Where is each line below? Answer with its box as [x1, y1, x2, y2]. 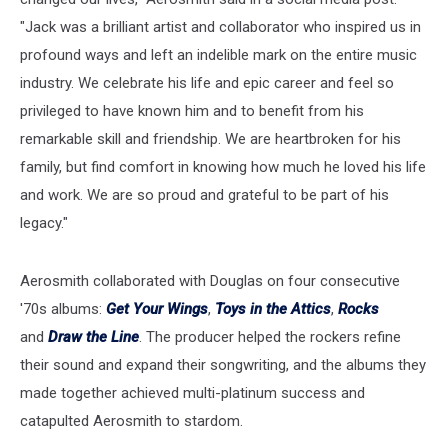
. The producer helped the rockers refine [139, 327, 401, 346]
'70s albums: [20, 299, 106, 318]
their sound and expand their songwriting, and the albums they [20, 355, 426, 374]
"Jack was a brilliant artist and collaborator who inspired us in [20, 17, 421, 36]
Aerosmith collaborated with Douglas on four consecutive [20, 271, 400, 290]
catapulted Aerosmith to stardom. [20, 411, 243, 430]
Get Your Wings [106, 299, 208, 318]
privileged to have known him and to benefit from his [20, 101, 364, 120]
